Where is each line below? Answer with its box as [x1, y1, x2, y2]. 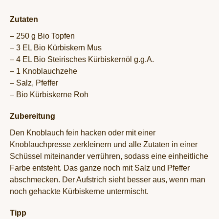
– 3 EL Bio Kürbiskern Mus [10, 43, 102, 52]
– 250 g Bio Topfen [10, 31, 75, 40]
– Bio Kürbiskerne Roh [10, 90, 88, 99]
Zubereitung [10, 111, 55, 120]
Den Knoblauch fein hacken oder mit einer [10, 128, 155, 137]
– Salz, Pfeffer [10, 78, 58, 87]
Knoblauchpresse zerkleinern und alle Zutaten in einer [10, 140, 197, 149]
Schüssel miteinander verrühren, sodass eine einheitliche [10, 152, 208, 160]
